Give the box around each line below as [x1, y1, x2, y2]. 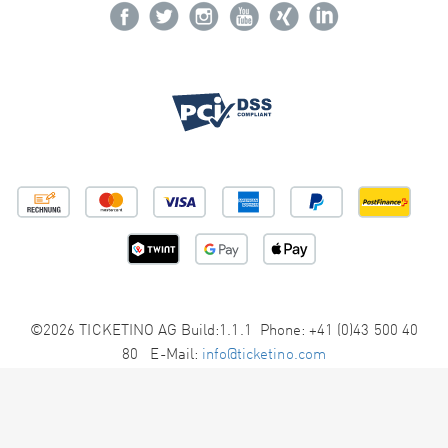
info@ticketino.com [201, 348, 326, 363]
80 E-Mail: [122, 348, 202, 363]
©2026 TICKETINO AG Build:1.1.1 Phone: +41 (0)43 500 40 [30, 324, 418, 339]
